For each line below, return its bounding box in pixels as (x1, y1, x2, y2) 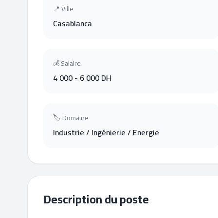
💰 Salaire (53, 57, 81, 70)
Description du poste (43, 188, 149, 210)
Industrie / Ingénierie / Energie (53, 125, 159, 140)
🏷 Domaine (53, 111, 89, 124)
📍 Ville (53, 2, 73, 15)
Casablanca (53, 16, 92, 31)
